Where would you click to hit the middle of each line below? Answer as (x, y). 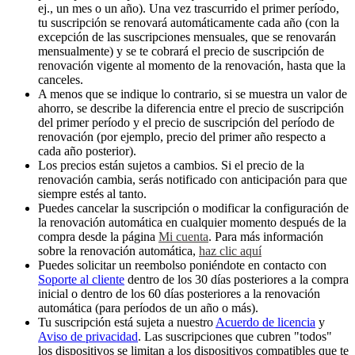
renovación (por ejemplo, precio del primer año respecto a (182, 137)
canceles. (61, 80)
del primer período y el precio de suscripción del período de (186, 123)
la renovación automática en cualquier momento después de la (192, 223)
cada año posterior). (87, 151)
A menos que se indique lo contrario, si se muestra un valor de (193, 94)
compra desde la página (98, 237)
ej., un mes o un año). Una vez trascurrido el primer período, (189, 9)
